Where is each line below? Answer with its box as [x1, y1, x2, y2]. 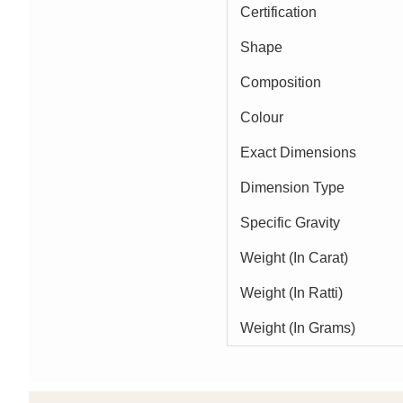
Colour [240, 109, 283, 125]
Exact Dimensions [240, 144, 356, 160]
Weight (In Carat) [240, 249, 348, 265]
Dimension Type [240, 179, 345, 195]
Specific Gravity [240, 214, 340, 230]
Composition [240, 74, 321, 90]
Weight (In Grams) [240, 319, 355, 336]
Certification [240, 4, 317, 20]
